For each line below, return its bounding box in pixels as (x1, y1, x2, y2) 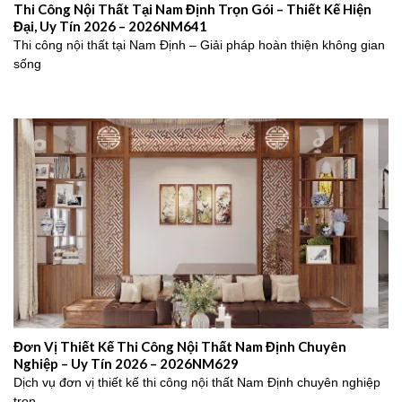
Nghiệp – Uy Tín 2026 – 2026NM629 (13, 354, 239, 371)
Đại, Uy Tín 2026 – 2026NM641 (13, 17, 207, 34)
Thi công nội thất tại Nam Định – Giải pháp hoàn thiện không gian (13, 39, 385, 53)
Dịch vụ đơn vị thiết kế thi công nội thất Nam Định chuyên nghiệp (13, 376, 380, 390)
